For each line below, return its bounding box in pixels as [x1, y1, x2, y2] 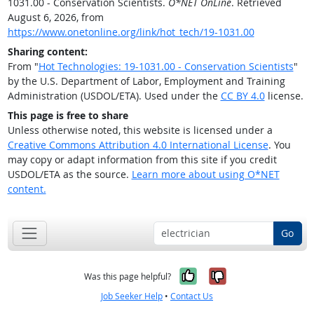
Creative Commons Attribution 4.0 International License [7, 138, 268, 152]
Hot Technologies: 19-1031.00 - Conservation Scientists [38, 60, 294, 74]
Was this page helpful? [84, 270, 171, 282]
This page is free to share [7, 109, 128, 123]
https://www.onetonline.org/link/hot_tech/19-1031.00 [7, 25, 254, 39]
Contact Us [170, 289, 213, 302]
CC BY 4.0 [220, 89, 265, 103]
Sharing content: [7, 45, 88, 59]
